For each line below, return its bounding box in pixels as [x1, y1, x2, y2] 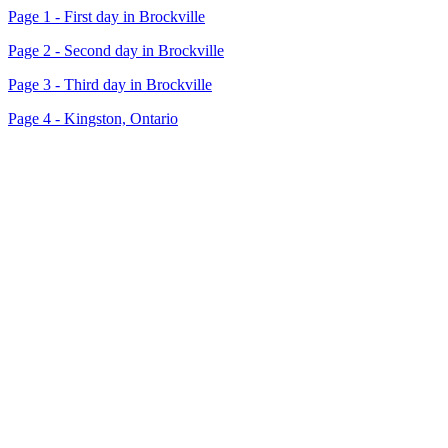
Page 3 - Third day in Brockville [8, 76, 212, 93]
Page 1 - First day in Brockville [8, 8, 205, 25]
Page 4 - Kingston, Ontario [8, 110, 178, 127]
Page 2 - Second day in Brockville [8, 42, 224, 59]
